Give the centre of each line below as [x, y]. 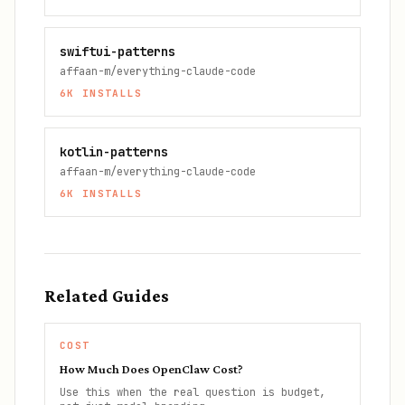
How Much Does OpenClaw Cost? [151, 369]
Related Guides [107, 296]
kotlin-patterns [114, 152]
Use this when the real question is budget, [193, 392]
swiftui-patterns [118, 52]
